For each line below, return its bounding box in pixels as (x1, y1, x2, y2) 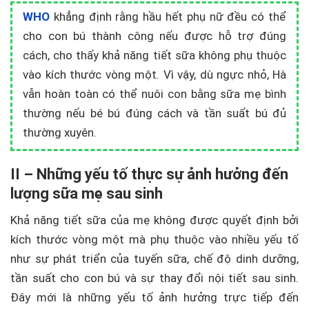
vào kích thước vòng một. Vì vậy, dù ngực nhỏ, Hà (23, 68, 286, 82)
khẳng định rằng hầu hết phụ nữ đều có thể (50, 10, 286, 24)
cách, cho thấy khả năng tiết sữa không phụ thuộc (23, 48, 286, 63)
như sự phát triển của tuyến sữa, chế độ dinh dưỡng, (10, 252, 299, 266)
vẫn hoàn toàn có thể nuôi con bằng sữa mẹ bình (23, 87, 286, 101)
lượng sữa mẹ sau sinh (10, 185, 163, 203)
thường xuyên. (23, 126, 97, 140)
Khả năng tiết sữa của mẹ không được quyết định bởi (10, 213, 299, 228)
